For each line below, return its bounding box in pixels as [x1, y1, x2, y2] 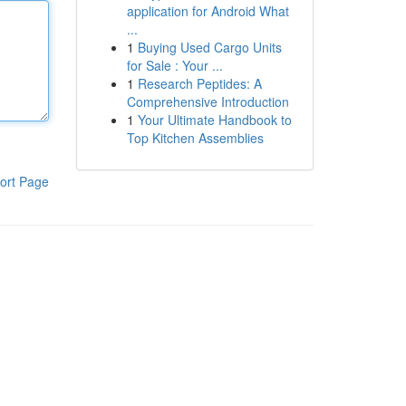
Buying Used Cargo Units [137, 38, 282, 56]
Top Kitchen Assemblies [126, 129, 264, 147]
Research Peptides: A [137, 74, 262, 92]
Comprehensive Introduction [126, 92, 289, 111]
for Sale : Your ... [126, 56, 223, 74]
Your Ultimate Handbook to [137, 111, 292, 129]
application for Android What [126, 2, 289, 20]
